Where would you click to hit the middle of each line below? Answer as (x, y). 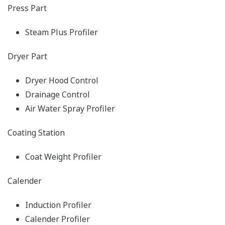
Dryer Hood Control (62, 81)
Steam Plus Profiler (63, 32)
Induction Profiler (58, 205)
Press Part (27, 8)
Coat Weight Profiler (64, 157)
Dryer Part (27, 57)
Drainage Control (58, 95)
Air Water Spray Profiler (70, 109)
